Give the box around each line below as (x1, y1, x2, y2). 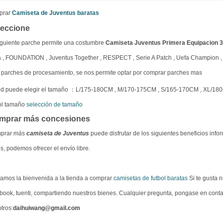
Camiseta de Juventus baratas (12, 9, 99, 16)
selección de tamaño (26, 101, 83, 108)
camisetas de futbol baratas (113, 175, 188, 182)
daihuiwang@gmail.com (13, 205, 80, 212)
